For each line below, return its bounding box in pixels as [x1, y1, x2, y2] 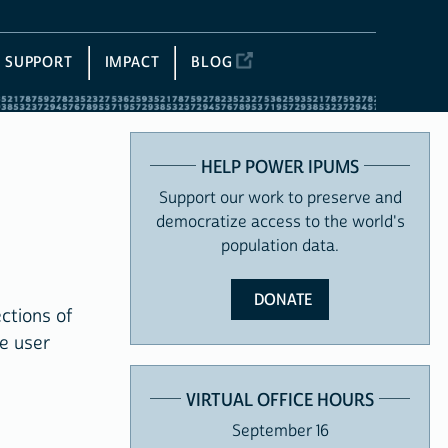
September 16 [231, 420, 329, 441]
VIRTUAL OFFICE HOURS [186, 388, 374, 412]
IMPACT [104, 52, 160, 72]
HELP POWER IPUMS [201, 155, 359, 179]
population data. [221, 235, 339, 256]
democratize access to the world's [155, 211, 405, 232]
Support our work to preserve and [158, 187, 402, 208]
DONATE [254, 289, 313, 310]
